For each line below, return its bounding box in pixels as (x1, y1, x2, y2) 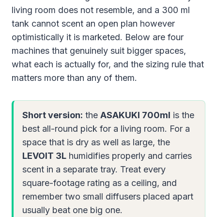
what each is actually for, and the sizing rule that (12, 59, 204, 69)
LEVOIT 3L (22, 150, 66, 161)
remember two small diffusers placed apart (22, 191, 193, 201)
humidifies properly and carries (66, 150, 192, 161)
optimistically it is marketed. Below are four (12, 31, 184, 42)
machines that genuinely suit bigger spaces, (12, 45, 186, 56)
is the (170, 109, 194, 120)
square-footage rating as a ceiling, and (22, 177, 177, 188)
